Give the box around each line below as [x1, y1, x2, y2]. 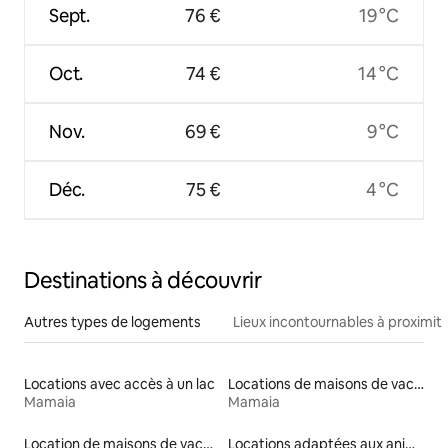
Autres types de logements [24, 312, 201, 331]
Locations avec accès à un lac [24, 374, 215, 393]
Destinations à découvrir [24, 265, 262, 295]
